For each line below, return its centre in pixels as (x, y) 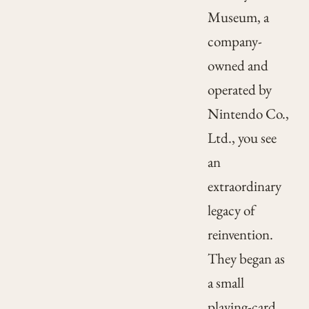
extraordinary (244, 186)
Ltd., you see (242, 138)
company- (235, 41)
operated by (239, 90)
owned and (238, 66)
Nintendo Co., (248, 114)
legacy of (231, 210)
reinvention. (240, 235)
